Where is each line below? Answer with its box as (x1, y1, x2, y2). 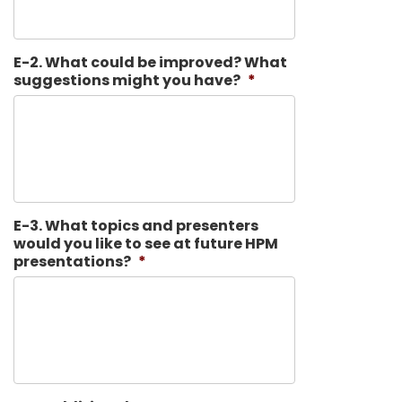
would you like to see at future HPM (13, 233, 278, 254)
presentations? (13, 251, 131, 272)
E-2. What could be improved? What (13, 52, 287, 73)
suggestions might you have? (13, 70, 240, 91)
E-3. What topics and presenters (13, 215, 258, 236)
